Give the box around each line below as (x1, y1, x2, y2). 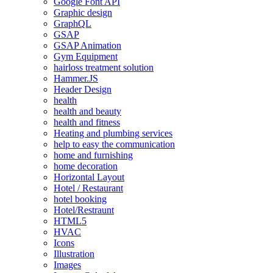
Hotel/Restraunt (54, 205, 114, 216)
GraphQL (54, 18, 91, 29)
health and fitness (54, 117, 120, 128)
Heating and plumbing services (54, 128, 172, 139)
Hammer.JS (54, 73, 98, 84)
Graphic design (54, 7, 112, 18)
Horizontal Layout (54, 172, 124, 183)
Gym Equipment (54, 51, 118, 62)
